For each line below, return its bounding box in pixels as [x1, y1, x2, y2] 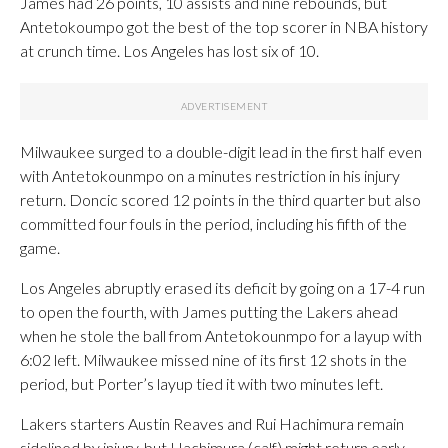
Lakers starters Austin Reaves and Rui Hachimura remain [20, 414, 404, 433]
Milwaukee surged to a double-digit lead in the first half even [20, 142, 422, 161]
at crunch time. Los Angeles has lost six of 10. [20, 41, 319, 60]
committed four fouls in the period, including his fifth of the [20, 214, 407, 233]
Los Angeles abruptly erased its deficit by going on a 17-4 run [20, 278, 425, 297]
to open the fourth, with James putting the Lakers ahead [20, 302, 398, 321]
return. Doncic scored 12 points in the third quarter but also [20, 190, 421, 209]
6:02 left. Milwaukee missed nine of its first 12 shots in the [20, 350, 407, 369]
